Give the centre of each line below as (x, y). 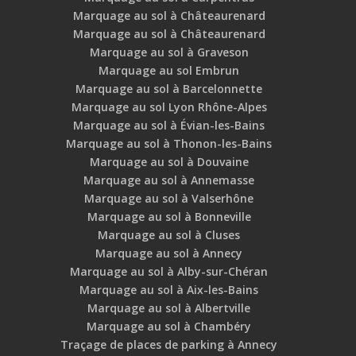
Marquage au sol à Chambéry (169, 327)
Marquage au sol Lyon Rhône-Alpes (169, 107)
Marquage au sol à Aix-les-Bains (169, 290)
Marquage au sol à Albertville (169, 308)
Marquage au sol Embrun (169, 71)
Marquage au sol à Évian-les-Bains (169, 126)
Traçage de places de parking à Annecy (169, 345)
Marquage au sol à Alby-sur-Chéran (169, 272)
